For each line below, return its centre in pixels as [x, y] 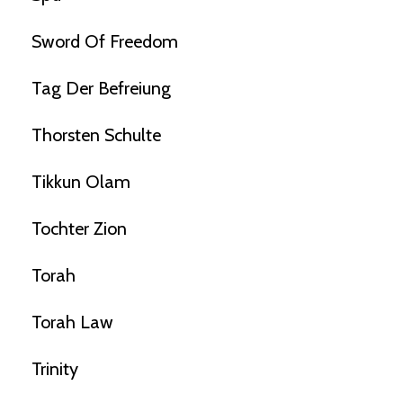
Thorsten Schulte [96, 135]
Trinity [55, 369]
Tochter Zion [79, 229]
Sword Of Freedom [105, 42]
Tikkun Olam [81, 182]
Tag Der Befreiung [101, 89]
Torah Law [72, 322]
